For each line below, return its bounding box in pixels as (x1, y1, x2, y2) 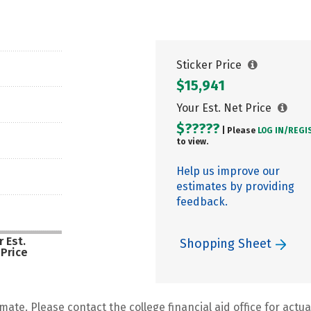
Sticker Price (176, 58, 244, 72)
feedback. (176, 195, 228, 208)
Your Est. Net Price (176, 101, 274, 115)
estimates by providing (176, 180, 294, 193)
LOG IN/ (258, 126, 288, 135)
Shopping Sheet (180, 236, 275, 251)
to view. (176, 137, 208, 146)
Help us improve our (176, 165, 280, 178)
